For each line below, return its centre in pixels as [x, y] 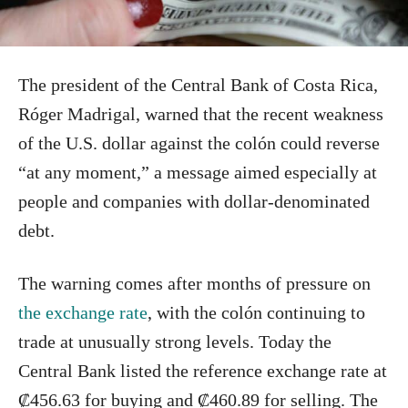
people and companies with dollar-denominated [194, 201]
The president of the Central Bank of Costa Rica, [198, 84]
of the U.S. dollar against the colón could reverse [199, 143]
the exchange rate [83, 312]
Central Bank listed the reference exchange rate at [203, 370]
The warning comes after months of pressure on [194, 283]
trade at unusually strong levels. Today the [175, 341]
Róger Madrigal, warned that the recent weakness [201, 113]
